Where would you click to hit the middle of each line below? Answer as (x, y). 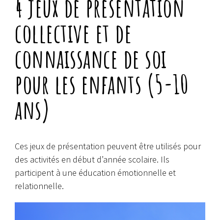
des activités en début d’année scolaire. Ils (92, 159)
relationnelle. (39, 186)
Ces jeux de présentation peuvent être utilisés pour (108, 146)
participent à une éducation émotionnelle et (95, 172)
